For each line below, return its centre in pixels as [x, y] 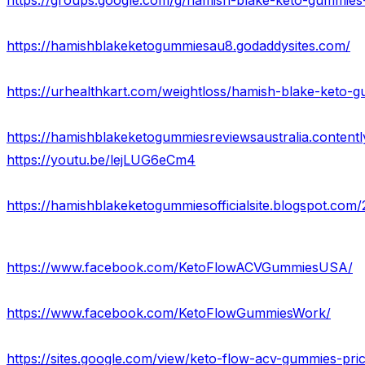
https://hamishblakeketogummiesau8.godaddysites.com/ [178, 46]
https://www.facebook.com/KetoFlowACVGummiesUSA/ [180, 268]
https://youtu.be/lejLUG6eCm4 [101, 160]
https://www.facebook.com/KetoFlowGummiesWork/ [169, 313]
